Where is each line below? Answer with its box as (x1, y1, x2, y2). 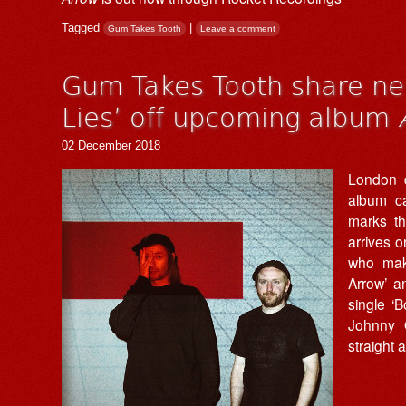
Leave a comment (200, 23, 276, 34)
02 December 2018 (62, 138, 160, 152)
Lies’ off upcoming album (62, 97, 398, 134)
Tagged (62, 20, 103, 34)
